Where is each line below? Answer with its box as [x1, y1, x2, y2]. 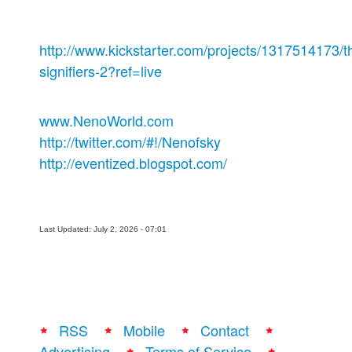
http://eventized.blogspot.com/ [39, 152, 227, 173]
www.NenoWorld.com [39, 110, 174, 130]
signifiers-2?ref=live [39, 60, 162, 81]
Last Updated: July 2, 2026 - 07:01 [39, 225, 167, 233]
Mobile [123, 320, 165, 340]
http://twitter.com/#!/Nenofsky [39, 131, 221, 152]
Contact [200, 320, 249, 340]
